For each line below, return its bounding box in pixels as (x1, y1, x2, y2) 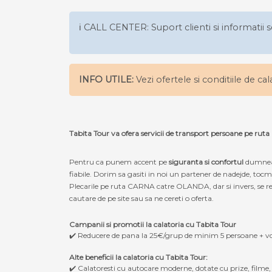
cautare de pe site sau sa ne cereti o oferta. (69, 193, 214, 203)
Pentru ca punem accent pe (69, 157, 169, 166)
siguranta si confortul (169, 157, 245, 166)
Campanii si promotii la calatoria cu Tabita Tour (69, 219, 236, 229)
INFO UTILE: (79, 73, 134, 85)
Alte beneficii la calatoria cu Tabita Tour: (69, 252, 208, 262)
